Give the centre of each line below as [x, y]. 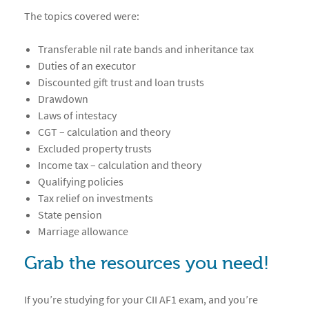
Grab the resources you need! [147, 264]
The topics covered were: [82, 16]
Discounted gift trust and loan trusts [121, 82]
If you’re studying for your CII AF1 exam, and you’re [141, 300]
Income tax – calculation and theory [120, 165]
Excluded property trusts [95, 149]
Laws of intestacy [77, 116]
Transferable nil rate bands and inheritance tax [146, 49]
